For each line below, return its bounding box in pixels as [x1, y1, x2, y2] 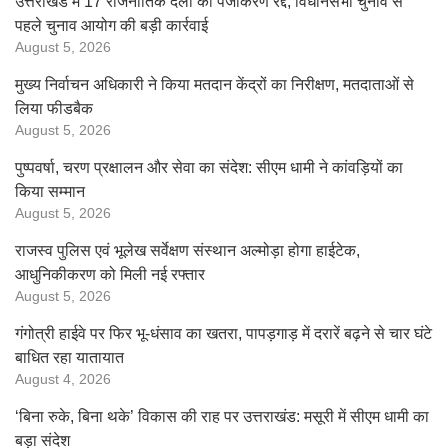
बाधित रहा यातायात [15, 349, 124, 366]
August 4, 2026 [15, 372, 111, 387]
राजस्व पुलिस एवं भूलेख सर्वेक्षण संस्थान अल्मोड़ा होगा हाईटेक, [15, 242, 360, 259]
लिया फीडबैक [15, 100, 93, 117]
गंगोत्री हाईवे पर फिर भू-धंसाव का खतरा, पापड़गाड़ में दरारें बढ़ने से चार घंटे [15, 325, 432, 342]
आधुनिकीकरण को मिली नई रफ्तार [15, 266, 205, 283]
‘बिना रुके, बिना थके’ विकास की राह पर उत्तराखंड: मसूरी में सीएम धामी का [15, 408, 429, 425]
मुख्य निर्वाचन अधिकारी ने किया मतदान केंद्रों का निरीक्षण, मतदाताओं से [15, 76, 414, 93]
